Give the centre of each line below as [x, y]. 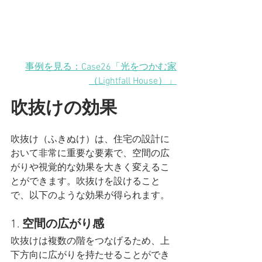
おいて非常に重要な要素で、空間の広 [90, 154]
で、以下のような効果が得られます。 [90, 196]
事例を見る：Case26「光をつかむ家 [101, 68]
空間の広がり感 [63, 225]
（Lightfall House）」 [133, 82]
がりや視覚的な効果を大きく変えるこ [90, 168]
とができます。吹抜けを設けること [85, 182]
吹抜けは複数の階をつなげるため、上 [90, 242]
